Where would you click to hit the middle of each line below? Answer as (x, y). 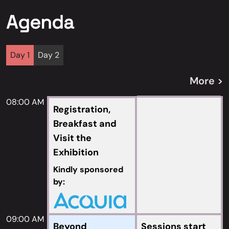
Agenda (40, 22)
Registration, (82, 109)
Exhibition (76, 152)
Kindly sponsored (88, 169)
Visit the (72, 138)
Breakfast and (85, 124)
